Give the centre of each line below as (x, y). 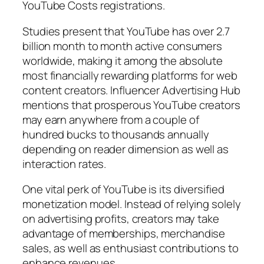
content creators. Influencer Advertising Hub (131, 90)
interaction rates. (65, 164)
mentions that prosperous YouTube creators (131, 105)
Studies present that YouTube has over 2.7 (126, 31)
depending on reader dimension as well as (126, 149)
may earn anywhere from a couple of (111, 119)
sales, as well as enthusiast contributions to (131, 248)
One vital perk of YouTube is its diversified (123, 189)
